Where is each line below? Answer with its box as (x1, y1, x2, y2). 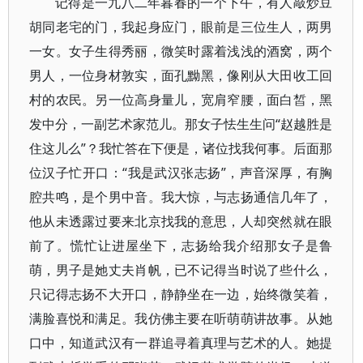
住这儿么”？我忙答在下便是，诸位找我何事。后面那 (29, 139, 333, 157)
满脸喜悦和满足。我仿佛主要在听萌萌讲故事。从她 (29, 310, 333, 327)
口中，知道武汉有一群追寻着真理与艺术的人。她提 (29, 334, 333, 352)
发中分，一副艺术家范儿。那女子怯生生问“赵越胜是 (29, 115, 333, 133)
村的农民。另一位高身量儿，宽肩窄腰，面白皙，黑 (29, 91, 333, 109)
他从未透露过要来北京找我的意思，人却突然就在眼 (29, 212, 333, 230)
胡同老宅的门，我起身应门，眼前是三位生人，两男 (29, 18, 333, 36)
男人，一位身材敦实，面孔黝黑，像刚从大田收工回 (29, 66, 333, 84)
